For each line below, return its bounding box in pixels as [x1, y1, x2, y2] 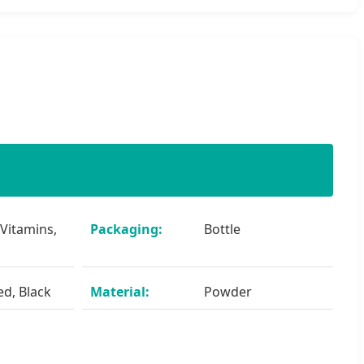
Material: [89, 282, 149, 301]
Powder [203, 282, 252, 301]
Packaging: [89, 219, 162, 238]
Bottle [203, 219, 240, 238]
